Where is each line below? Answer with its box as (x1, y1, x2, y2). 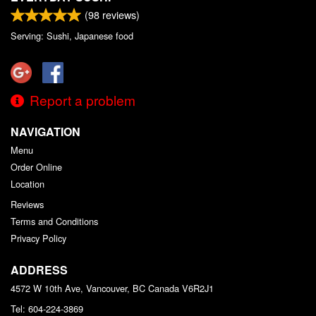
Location (11, 177, 44, 191)
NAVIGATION (11, 123, 80, 140)
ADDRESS (11, 262, 68, 279)
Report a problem (30, 90, 135, 110)
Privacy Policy (11, 231, 66, 245)
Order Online (11, 160, 62, 174)
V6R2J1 (182, 281, 214, 296)
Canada (148, 281, 179, 296)
